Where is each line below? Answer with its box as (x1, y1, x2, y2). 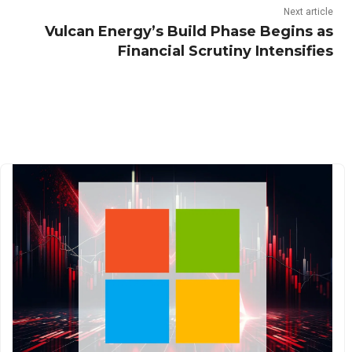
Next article (283, 6, 333, 18)
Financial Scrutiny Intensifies (117, 42, 333, 60)
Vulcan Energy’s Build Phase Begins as (44, 23, 333, 41)
